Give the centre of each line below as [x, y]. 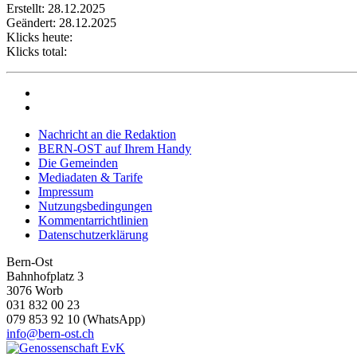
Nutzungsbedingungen [95, 206]
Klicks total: [37, 52]
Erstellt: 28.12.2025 [56, 9]
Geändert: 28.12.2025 [61, 23]
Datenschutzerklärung [93, 235]
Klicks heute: [39, 37]
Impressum [66, 192]
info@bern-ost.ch [50, 334]
